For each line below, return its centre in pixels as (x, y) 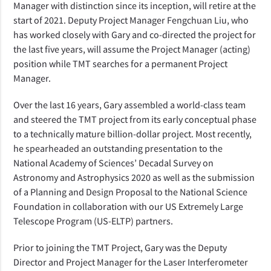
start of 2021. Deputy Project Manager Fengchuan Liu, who (131, 20)
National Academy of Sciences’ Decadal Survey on (114, 162)
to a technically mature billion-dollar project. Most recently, (133, 133)
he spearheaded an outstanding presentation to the (118, 148)
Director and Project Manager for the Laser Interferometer (131, 262)
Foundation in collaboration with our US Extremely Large (129, 206)
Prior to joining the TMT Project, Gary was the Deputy (120, 247)
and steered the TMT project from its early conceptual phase (135, 119)
